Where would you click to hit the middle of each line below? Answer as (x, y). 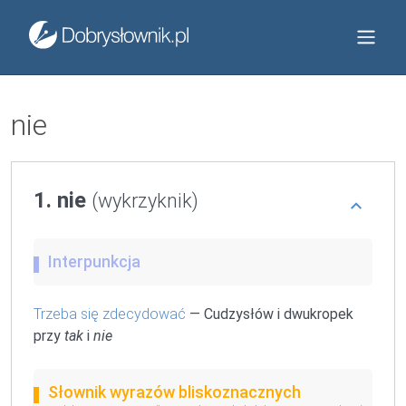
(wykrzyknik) (145, 201)
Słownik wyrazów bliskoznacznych (174, 392)
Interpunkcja (94, 261)
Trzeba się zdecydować (110, 314)
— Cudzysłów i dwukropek (270, 314)
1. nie (63, 200)
